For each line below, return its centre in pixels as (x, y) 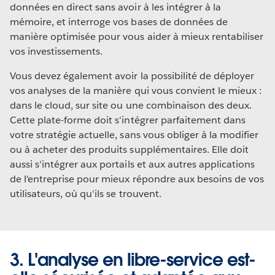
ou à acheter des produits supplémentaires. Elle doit (129, 149)
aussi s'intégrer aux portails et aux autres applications (133, 164)
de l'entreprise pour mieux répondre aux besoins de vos (137, 179)
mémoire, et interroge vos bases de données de (119, 21)
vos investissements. (56, 51)
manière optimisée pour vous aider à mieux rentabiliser (137, 36)
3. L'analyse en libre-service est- (133, 259)
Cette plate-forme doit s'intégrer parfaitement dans (128, 120)
